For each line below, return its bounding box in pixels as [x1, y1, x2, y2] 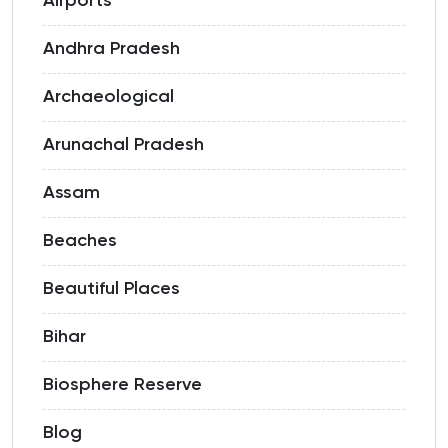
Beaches [43, 232, 117, 251]
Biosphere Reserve [43, 376, 202, 395]
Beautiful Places [43, 280, 180, 299]
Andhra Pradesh [43, 40, 180, 59]
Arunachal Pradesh [43, 136, 204, 155]
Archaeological [43, 88, 174, 107]
